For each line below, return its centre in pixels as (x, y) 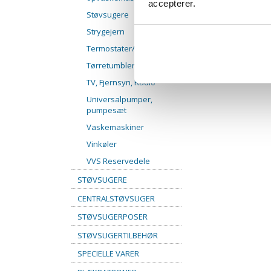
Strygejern (106, 32)
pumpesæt (106, 110)
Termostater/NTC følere (130, 49)
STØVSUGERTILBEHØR (118, 235)
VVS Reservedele (118, 161)
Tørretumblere (113, 66)
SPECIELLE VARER (108, 253)
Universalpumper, (119, 100)
